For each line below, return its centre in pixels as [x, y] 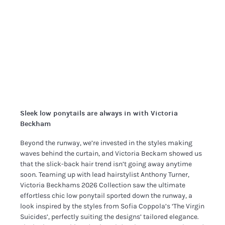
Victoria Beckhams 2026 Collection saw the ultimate [103, 185]
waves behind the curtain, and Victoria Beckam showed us [111, 153]
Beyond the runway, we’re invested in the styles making [106, 143]
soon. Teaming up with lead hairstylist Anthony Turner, [105, 175]
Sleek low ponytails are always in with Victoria [99, 113]
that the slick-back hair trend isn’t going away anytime [106, 164]
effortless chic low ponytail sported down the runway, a [106, 196]
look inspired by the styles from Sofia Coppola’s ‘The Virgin [113, 206]
